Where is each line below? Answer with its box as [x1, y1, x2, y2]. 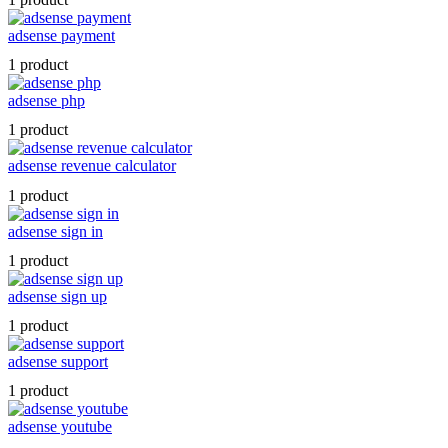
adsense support [8, 352, 108, 370]
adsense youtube [8, 418, 112, 436]
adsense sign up [8, 287, 107, 305]
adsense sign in [8, 222, 103, 240]
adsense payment [8, 26, 115, 44]
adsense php [8, 92, 85, 110]
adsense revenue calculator [8, 157, 176, 175]
